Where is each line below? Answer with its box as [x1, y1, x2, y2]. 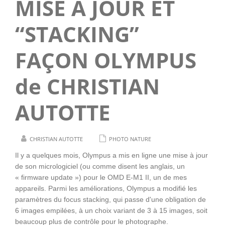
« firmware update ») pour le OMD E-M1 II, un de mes [15, 173, 187, 181]
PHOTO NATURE [109, 135, 151, 143]
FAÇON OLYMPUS [15, 46, 196, 74]
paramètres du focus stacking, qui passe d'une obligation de [15, 195, 206, 203]
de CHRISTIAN [15, 72, 160, 100]
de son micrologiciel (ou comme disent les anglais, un [15, 162, 185, 170]
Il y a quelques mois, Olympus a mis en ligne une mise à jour [15, 151, 208, 159]
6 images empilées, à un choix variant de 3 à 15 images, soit [15, 206, 207, 214]
